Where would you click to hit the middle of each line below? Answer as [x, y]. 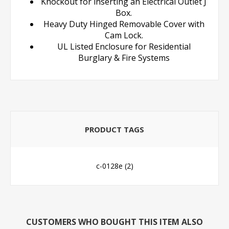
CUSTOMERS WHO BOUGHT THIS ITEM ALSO [114, 222]
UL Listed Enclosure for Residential [124, 46]
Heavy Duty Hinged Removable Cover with [124, 24]
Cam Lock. [124, 35]
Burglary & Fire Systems [124, 58]
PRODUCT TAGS [114, 129]
